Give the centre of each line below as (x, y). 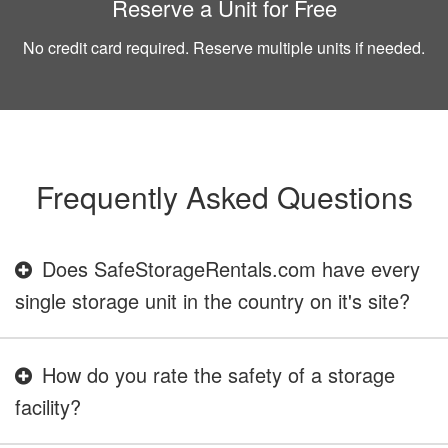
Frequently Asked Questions (224, 196)
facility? (48, 406)
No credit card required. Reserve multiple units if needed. (224, 47)
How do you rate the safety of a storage (218, 374)
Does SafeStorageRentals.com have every (231, 268)
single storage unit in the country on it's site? (212, 300)
